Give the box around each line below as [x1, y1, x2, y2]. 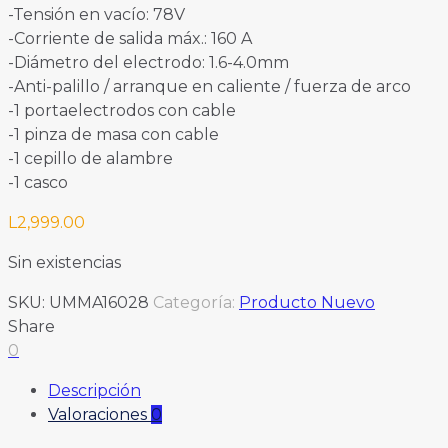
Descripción [48, 381, 141, 401]
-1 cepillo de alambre [8, 149, 173, 169]
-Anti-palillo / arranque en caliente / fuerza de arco [8, 77, 411, 97]
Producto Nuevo [239, 293, 375, 313]
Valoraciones [48, 405, 151, 425]
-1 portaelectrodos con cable [8, 101, 236, 121]
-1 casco [8, 173, 68, 193]
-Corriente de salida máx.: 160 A [8, 29, 252, 49]
